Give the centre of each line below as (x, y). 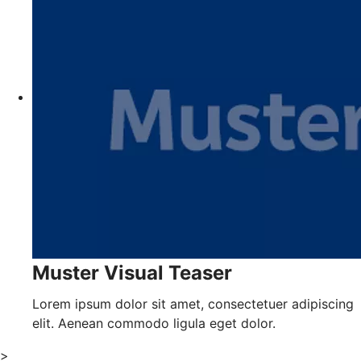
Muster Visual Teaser (132, 273)
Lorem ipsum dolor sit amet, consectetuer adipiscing (193, 304)
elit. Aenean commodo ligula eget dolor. (154, 324)
